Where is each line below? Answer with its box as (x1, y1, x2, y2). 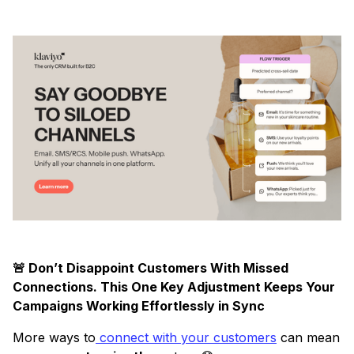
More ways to (13, 330, 96, 346)
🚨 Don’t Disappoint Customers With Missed (13, 260, 288, 277)
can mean (277, 330, 340, 346)
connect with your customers (96, 330, 277, 346)
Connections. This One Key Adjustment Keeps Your (13, 279, 335, 296)
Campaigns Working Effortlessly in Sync (13, 298, 265, 314)
